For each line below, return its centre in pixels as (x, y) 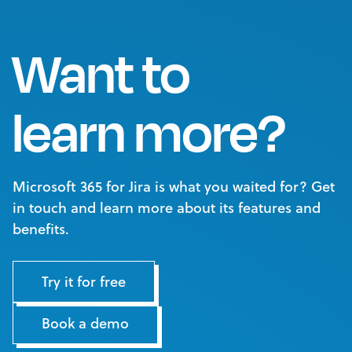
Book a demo (85, 323)
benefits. (41, 228)
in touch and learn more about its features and (167, 207)
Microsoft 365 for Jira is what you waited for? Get (174, 186)
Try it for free (84, 281)
